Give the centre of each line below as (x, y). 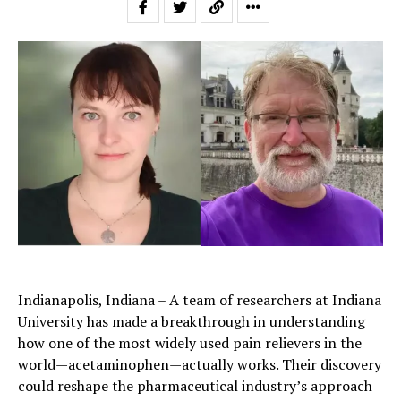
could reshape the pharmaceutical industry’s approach (195, 386)
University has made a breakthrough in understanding (192, 322)
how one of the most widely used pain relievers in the (190, 343)
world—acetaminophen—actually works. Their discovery (200, 365)
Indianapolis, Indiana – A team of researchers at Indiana (200, 300)
